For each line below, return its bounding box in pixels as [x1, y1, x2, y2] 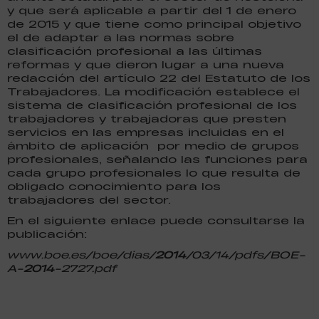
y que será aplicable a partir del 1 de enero [7, 3, 296, 17]
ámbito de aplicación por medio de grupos [7, 138, 299, 152]
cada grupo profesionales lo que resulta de [7, 165, 300, 179]
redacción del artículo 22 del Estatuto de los [7, 70, 310, 85]
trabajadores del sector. [7, 192, 171, 206]
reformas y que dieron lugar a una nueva [7, 57, 284, 71]
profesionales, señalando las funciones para [7, 152, 308, 166]
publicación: [7, 226, 87, 241]
